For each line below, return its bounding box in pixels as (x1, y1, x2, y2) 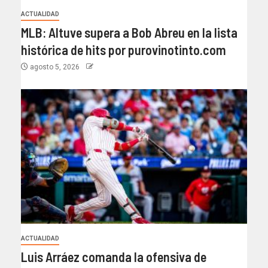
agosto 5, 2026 (28, 62, 81, 71)
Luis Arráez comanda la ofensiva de (21, 248, 206, 264)
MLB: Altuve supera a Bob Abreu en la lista (21, 24, 237, 40)
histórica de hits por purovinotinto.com (21, 41, 226, 57)
